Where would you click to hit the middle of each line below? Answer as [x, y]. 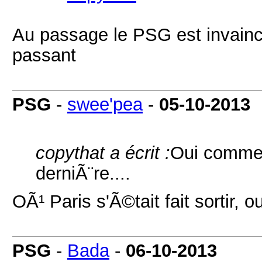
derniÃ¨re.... [83, 173]
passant [44, 55]
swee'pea [105, 104]
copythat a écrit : [103, 153]
